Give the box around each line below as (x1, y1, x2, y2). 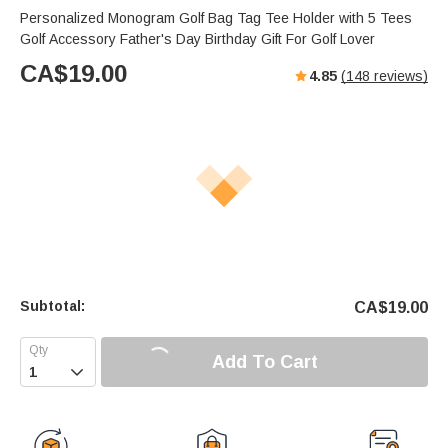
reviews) (370, 68, 428, 85)
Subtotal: (20, 298, 85, 315)
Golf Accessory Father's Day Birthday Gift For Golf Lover (20, 31, 375, 48)
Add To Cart (211, 351, 318, 372)
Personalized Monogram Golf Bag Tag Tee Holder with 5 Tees (20, 10, 412, 27)
